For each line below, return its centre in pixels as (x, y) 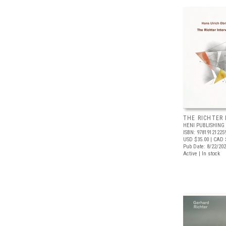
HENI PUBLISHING (204, 125)
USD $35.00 (196, 139)
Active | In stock (202, 154)
